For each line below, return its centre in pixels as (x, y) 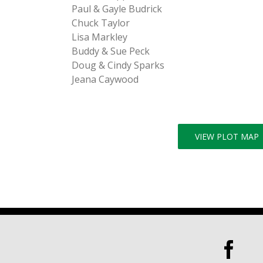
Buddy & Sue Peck (111, 51)
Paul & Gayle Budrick (117, 9)
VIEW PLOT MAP (227, 136)
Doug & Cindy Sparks (118, 65)
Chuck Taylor (101, 23)
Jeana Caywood (105, 79)
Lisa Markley (100, 37)
